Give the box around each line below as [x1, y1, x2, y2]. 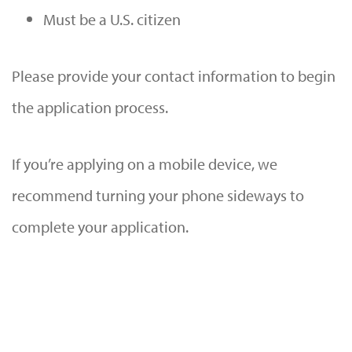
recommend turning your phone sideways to [12, 185, 304, 205]
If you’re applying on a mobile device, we [12, 153, 277, 174]
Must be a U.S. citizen [43, 9, 181, 29]
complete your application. [12, 216, 189, 236]
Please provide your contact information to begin [12, 65, 335, 86]
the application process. [12, 97, 168, 117]
